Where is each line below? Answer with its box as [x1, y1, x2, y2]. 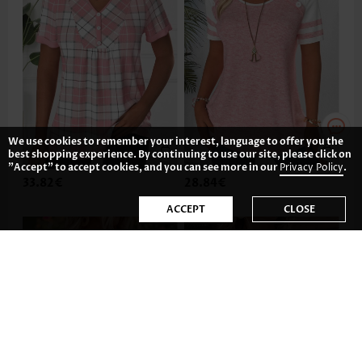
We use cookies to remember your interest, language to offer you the [8, 135, 343, 148]
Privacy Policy [280, 161, 343, 175]
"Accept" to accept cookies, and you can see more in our [8, 161, 280, 174]
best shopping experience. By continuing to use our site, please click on [8, 148, 351, 161]
